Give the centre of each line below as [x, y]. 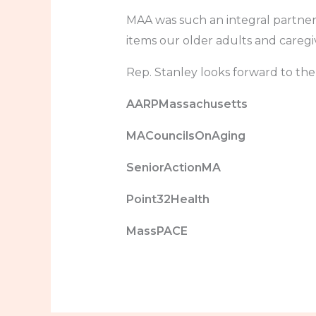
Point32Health [168, 199]
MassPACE [157, 231]
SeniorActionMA [173, 167]
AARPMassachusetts [187, 104]
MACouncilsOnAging [186, 135]
